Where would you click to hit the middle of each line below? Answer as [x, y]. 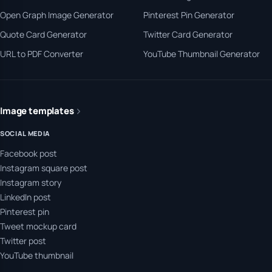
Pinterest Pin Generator [189, 15]
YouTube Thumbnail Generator [202, 54]
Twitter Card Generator [188, 34]
